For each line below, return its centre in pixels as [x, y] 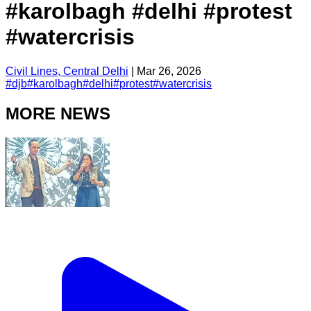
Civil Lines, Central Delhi [67, 71]
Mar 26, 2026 [169, 71]
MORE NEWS [58, 113]
